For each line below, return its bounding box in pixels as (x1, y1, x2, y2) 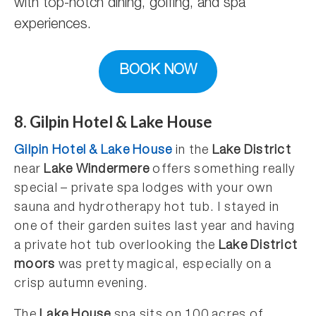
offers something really (150, 163, 296, 176)
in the (172, 144, 212, 157)
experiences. (14, 18, 91, 32)
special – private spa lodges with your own (14, 182, 273, 195)
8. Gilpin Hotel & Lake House (14, 111, 212, 131)
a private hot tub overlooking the (14, 239, 219, 253)
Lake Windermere (44, 163, 150, 176)
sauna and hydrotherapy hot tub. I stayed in (14, 201, 280, 214)
